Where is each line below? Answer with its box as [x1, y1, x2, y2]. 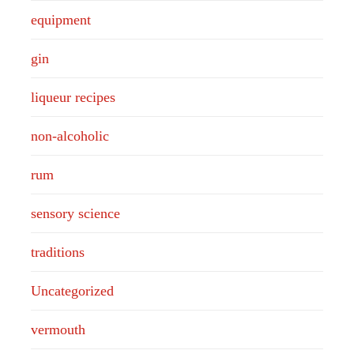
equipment [30, 11, 91, 28]
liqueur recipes [30, 88, 115, 105]
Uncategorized [30, 282, 114, 299]
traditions [30, 243, 85, 260]
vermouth [30, 321, 85, 337]
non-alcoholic [30, 127, 109, 144]
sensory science [30, 205, 120, 221]
